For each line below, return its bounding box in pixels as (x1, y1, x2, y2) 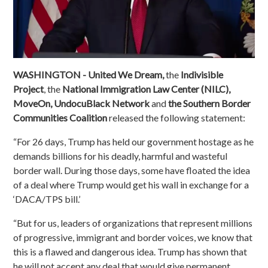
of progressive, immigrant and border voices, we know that (13, 232, 253, 243)
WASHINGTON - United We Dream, (13, 69, 166, 81)
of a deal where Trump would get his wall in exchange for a (13, 179, 249, 191)
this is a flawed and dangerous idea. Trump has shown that (13, 246, 248, 258)
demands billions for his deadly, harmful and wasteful (13, 150, 228, 162)
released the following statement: (107, 112, 246, 124)
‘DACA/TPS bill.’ (13, 193, 81, 205)
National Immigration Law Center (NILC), (62, 83, 231, 95)
